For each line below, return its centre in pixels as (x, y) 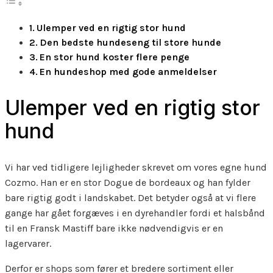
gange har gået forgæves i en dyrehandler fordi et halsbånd (135, 213)
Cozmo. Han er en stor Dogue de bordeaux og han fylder (128, 183)
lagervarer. (28, 244)
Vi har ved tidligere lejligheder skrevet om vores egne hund (136, 168)
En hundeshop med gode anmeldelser (129, 72)
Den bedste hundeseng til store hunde (131, 43)
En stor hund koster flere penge (115, 57)
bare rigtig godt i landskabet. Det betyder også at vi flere (130, 198)
